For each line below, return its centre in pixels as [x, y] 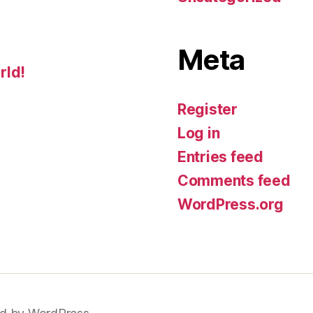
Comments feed [234, 181]
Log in [199, 133]
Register [208, 109]
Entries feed [220, 157]
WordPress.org [231, 204]
